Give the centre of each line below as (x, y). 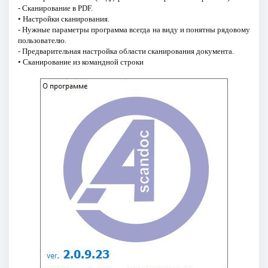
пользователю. (42, 40)
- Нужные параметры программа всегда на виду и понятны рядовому (134, 29)
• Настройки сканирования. (63, 19)
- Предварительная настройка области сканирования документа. (126, 51)
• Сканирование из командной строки (80, 62)
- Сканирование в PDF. (55, 8)
